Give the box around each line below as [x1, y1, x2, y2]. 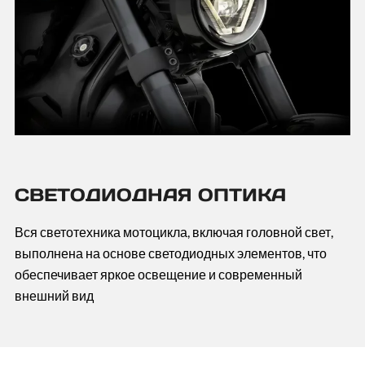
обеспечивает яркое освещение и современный [14, 266, 302, 283]
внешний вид [14, 288, 94, 304]
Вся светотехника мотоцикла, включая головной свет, [14, 224, 333, 240]
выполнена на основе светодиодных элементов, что [14, 245, 327, 262]
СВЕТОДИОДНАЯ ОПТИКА [14, 183, 286, 207]
